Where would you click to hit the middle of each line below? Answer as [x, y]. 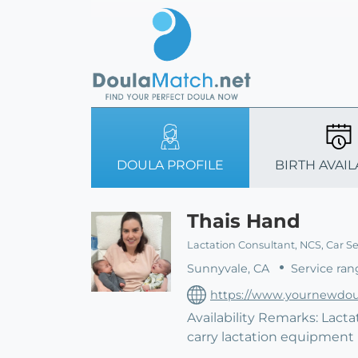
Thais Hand [244, 221]
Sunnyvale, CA [231, 268]
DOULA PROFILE [170, 165]
